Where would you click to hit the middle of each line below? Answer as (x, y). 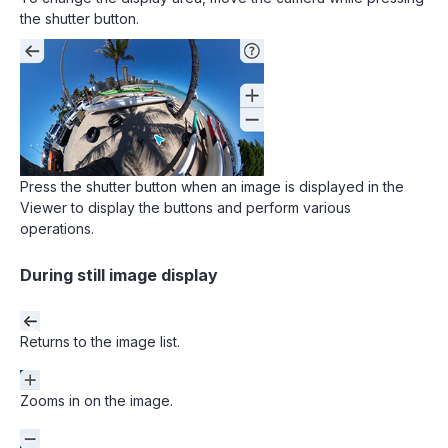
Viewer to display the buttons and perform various (185, 207)
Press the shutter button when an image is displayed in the (212, 186)
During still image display (119, 275)
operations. (57, 228)
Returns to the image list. (100, 341)
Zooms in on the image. (96, 400)
